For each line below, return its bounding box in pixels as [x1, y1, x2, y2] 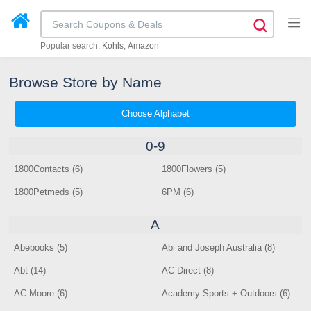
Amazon [128, 41, 160, 51]
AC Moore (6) [14, 288, 68, 299]
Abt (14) [14, 265, 47, 276]
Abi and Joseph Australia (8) [162, 242, 276, 253]
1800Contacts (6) [14, 164, 83, 174]
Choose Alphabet [121, 108, 190, 119]
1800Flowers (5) [162, 164, 226, 174]
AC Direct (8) [162, 265, 215, 276]
